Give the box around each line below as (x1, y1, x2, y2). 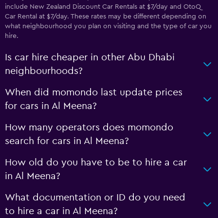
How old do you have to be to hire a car (5, 158, 187, 167)
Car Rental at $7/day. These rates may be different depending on (5, 13, 206, 20)
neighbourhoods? (5, 66, 83, 76)
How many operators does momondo (5, 123, 173, 132)
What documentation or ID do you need (5, 193, 185, 202)
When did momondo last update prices (5, 88, 182, 97)
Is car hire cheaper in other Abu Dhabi (5, 53, 175, 62)
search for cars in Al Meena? (5, 136, 129, 146)
